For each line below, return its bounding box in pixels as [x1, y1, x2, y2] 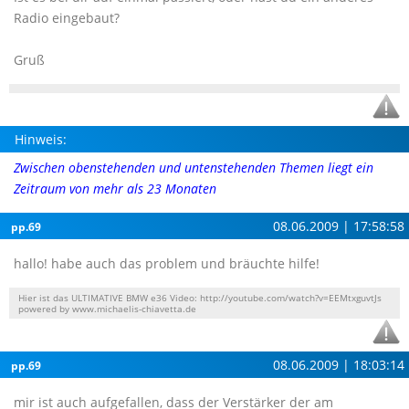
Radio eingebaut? [14, 9, 120, 26]
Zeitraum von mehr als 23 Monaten [14, 180, 216, 197]
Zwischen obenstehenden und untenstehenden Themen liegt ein [14, 159, 373, 176]
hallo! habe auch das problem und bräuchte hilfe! [14, 255, 320, 272]
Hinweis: [15, 131, 67, 148]
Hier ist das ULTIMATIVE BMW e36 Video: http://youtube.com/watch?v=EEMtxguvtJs [18, 291, 382, 304]
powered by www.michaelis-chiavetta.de [18, 302, 196, 315]
